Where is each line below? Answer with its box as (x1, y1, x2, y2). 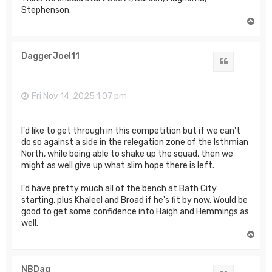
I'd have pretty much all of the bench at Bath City (21, 183, 217, 194)
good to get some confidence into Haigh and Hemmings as (21, 206, 249, 217)
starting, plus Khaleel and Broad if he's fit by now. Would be (21, 194, 248, 205)
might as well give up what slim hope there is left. (21, 160, 214, 171)
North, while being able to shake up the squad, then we (21, 148, 233, 159)
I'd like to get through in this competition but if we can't (21, 125, 240, 136)
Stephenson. (21, 5, 71, 16)
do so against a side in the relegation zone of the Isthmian (21, 137, 248, 148)
